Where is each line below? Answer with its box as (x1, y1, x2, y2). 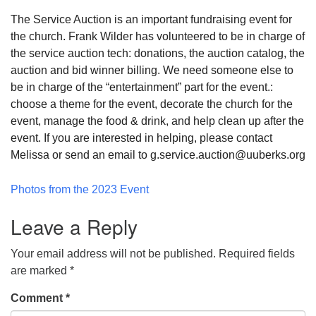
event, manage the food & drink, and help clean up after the (11, 114, 304, 127)
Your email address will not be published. (11, 247, 216, 260)
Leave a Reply (11, 212, 138, 241)
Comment (11, 291, 66, 304)
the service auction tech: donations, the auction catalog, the (11, 47, 305, 59)
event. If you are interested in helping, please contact (11, 131, 272, 144)
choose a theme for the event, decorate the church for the (11, 97, 293, 110)
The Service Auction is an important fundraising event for (11, 13, 292, 25)
